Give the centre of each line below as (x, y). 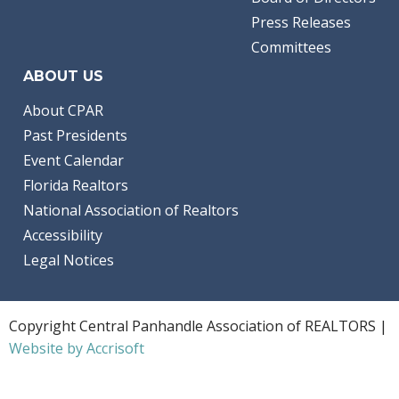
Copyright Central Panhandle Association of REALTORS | (198, 326)
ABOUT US (63, 76)
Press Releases (301, 22)
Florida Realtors (76, 185)
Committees (291, 47)
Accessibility (63, 235)
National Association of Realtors (131, 210)
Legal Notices (69, 260)
